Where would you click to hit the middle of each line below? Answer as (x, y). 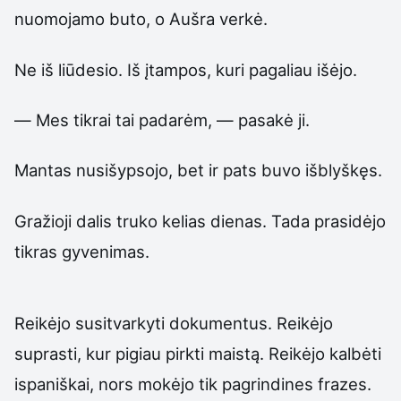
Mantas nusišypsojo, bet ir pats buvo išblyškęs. (198, 171)
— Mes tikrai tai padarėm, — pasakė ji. (162, 120)
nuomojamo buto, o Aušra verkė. (141, 19)
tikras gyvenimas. (82, 251)
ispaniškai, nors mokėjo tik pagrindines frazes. (193, 384)
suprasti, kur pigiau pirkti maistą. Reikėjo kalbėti (198, 353)
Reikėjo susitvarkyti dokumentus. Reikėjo (174, 323)
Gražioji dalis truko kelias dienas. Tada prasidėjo (200, 221)
